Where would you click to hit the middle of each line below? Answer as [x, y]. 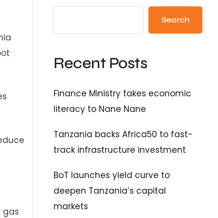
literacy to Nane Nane [100, 109]
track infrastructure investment [120, 150]
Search [175, 20]
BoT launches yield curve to [112, 175]
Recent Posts [100, 63]
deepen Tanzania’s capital [110, 191]
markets [71, 206]
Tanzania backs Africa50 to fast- [123, 134]
